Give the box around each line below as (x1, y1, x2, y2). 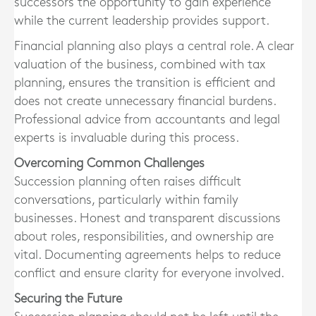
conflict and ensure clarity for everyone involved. (14, 267, 284, 279)
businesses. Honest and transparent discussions (14, 212, 281, 224)
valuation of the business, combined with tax (14, 58, 265, 71)
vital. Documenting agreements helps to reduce (14, 248, 281, 261)
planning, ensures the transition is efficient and (14, 76, 275, 89)
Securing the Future (14, 292, 122, 305)
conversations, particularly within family (14, 193, 238, 206)
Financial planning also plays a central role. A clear (14, 39, 294, 52)
